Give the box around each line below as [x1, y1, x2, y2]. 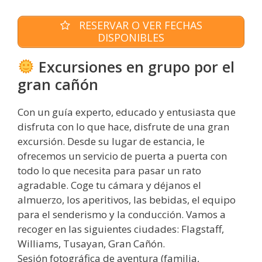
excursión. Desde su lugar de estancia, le [18, 134, 205, 148]
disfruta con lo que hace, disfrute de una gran [18, 119, 229, 133]
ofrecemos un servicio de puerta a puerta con [18, 149, 227, 163]
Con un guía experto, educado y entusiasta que [18, 105, 236, 119]
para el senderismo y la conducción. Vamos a [18, 207, 226, 221]
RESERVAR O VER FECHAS [75, 18, 202, 33]
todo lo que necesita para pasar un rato [18, 163, 201, 177]
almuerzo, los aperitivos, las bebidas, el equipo [18, 192, 236, 206]
